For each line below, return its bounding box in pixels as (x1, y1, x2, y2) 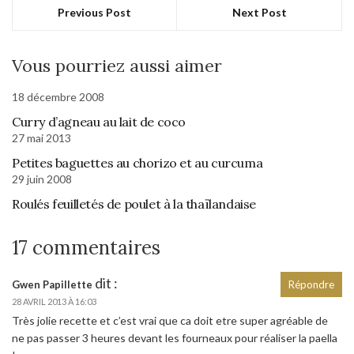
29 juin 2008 (12, 171, 72, 186)
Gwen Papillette (12, 277, 92, 291)
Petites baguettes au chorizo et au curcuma (12, 154, 263, 171)
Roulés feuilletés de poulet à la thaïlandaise (12, 195, 256, 212)
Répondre (288, 277, 334, 291)
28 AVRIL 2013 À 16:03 (12, 296, 96, 307)
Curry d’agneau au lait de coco (12, 113, 186, 130)
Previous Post (58, 5, 131, 19)
